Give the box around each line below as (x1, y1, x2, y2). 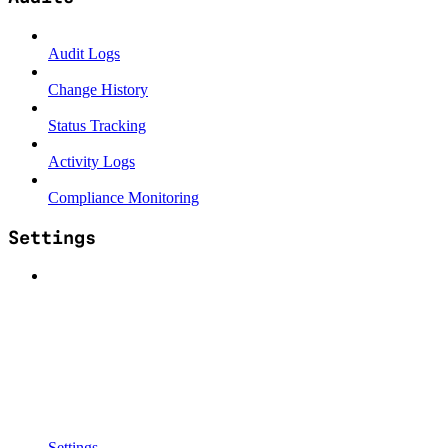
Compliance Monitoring (48, 188, 199, 206)
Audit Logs (48, 44, 120, 62)
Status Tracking (48, 116, 146, 134)
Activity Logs (48, 152, 135, 170)
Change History (48, 80, 148, 98)
